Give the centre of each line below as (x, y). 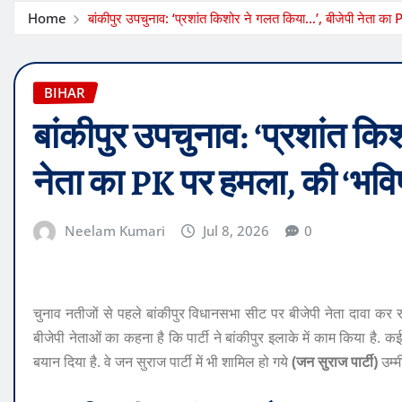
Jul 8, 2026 (236, 230)
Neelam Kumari (114, 230)
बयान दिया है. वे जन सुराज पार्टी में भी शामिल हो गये (162, 362)
